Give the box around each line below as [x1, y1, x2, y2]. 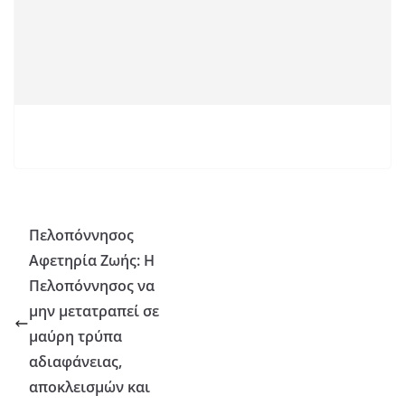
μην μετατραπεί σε [29, 301, 159, 322]
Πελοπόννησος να [29, 276, 155, 297]
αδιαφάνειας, [29, 352, 122, 372]
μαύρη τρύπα [29, 326, 122, 347]
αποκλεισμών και [29, 377, 150, 398]
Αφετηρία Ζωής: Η [29, 250, 155, 271]
